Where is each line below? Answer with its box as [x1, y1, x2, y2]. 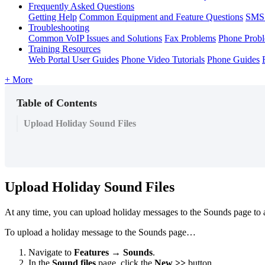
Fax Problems [164, 33, 216, 43]
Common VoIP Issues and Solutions [28, 33, 162, 43]
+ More [5, 74, 33, 85]
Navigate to [28, 247, 74, 257]
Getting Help [28, 11, 77, 22]
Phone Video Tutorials [121, 54, 205, 64]
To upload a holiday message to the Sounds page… [5, 227, 196, 237]
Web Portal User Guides [28, 54, 119, 64]
